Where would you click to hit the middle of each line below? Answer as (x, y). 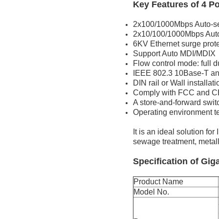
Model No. (151, 192)
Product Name (158, 181)
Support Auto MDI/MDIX (174, 53)
